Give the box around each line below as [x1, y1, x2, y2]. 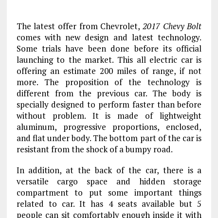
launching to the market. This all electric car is [16, 54, 202, 66]
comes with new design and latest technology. [16, 32, 202, 43]
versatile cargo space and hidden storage [16, 176, 202, 187]
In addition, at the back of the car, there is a [16, 164, 202, 176]
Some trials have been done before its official [16, 43, 202, 54]
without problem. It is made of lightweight [16, 110, 202, 122]
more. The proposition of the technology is [16, 76, 202, 88]
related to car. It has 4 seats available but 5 [16, 198, 202, 210]
